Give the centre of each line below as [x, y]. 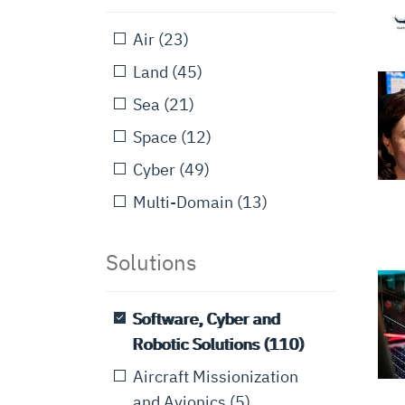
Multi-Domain [183, 202]
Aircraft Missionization [216, 377]
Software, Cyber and [207, 319]
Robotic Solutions [197, 344]
